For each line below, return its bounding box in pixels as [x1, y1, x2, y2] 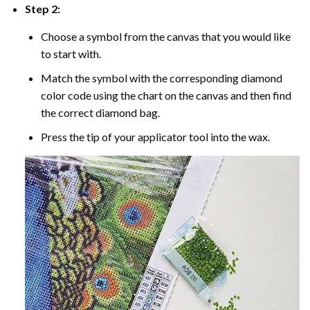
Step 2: [24, 2, 60, 16]
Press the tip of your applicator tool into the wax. [40, 129, 270, 143]
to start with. [40, 47, 101, 61]
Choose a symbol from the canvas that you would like [40, 30, 291, 44]
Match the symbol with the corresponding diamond [40, 71, 282, 84]
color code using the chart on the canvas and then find [40, 88, 291, 102]
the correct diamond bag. [40, 105, 160, 119]
